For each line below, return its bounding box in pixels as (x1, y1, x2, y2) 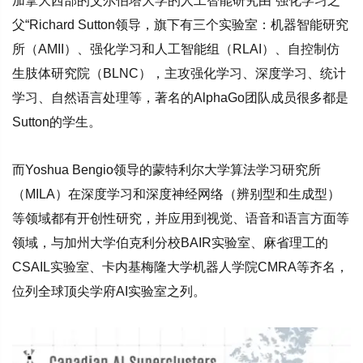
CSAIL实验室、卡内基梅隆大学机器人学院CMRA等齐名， (12, 260, 348, 275)
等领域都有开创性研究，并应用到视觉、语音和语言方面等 (12, 211, 349, 226)
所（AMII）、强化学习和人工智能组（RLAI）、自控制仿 (12, 42, 340, 57)
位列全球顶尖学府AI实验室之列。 (12, 284, 206, 299)
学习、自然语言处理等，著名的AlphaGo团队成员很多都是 (12, 91, 348, 105)
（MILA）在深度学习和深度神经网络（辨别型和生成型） (12, 187, 340, 202)
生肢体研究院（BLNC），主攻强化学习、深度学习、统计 (12, 66, 346, 81)
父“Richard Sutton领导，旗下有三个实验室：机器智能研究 (12, 18, 348, 32)
